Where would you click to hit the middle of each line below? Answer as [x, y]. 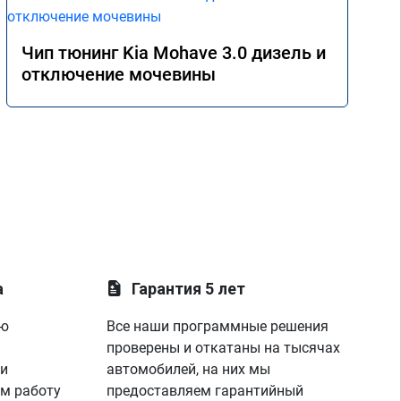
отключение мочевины [119, 74]
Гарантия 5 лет [189, 289]
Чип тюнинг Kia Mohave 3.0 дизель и [174, 53]
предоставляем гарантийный [205, 391]
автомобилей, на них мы [189, 369]
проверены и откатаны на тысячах [224, 348]
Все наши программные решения [218, 326]
